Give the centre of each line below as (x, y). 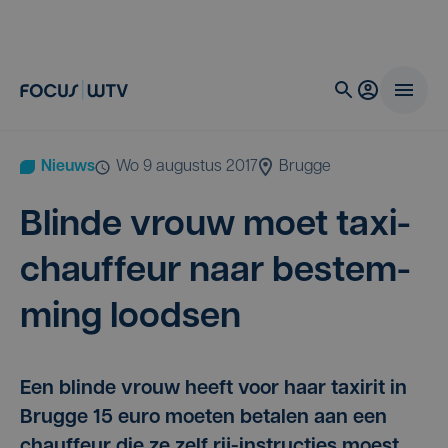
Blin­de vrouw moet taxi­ (215, 226)
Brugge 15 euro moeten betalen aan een (203, 418)
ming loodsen (130, 318)
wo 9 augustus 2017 (194, 167)
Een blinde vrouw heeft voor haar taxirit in (213, 389)
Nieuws (68, 167)
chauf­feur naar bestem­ (215, 272)
